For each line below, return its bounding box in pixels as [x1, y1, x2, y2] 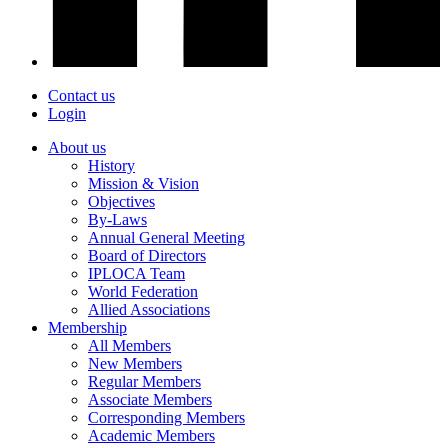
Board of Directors [88, 247, 206, 265]
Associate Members [88, 391, 212, 409]
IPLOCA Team [88, 265, 185, 283]
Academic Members [88, 427, 215, 445]
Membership [48, 319, 127, 337]
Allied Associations [88, 301, 210, 319]
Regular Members [88, 373, 201, 391]
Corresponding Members [88, 409, 245, 427]
